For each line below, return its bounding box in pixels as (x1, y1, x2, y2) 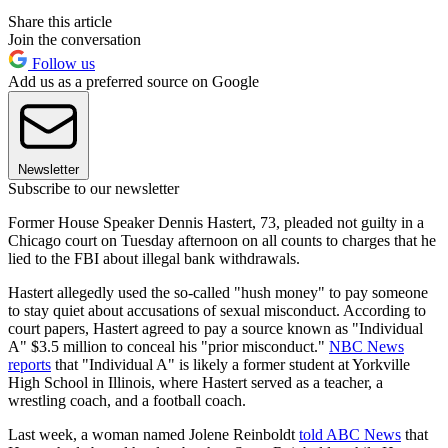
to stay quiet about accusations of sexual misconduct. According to (8, 301, 426, 319)
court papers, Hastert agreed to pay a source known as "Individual (8, 319, 423, 337)
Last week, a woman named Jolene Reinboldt (8, 425, 299, 443)
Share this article (8, 12, 112, 30)
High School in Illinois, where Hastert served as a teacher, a (8, 373, 383, 391)
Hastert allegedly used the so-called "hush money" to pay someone (8, 283, 428, 301)
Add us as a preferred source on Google (8, 72, 259, 90)
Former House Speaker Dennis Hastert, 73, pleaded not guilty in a (8, 213, 424, 231)
